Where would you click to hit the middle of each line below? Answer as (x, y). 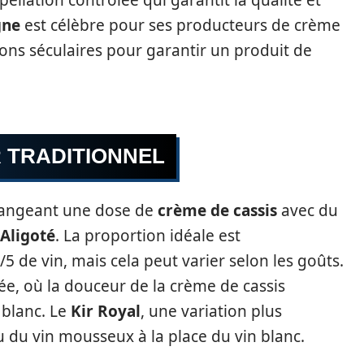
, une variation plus (211, 311)
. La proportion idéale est (148, 236)
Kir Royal (106, 311)
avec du (308, 210)
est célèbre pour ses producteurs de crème (180, 25)
